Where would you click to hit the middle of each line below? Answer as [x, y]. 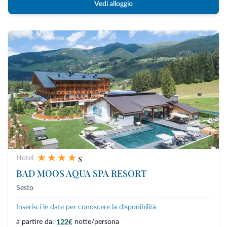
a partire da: [35, 222]
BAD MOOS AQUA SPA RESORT [81, 174]
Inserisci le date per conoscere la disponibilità [86, 207]
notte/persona [97, 222]
